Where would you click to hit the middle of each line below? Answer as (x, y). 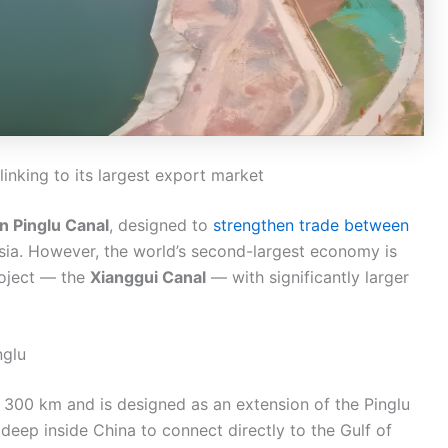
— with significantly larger (307, 276)
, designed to (161, 224)
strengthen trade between (311, 224)
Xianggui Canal (148, 276)
